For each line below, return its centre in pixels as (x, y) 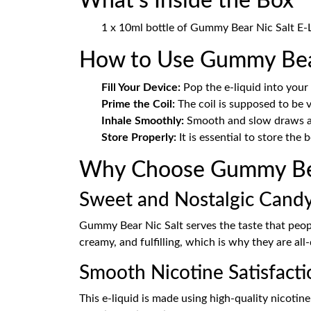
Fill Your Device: (141, 87)
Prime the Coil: (138, 104)
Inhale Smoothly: (143, 121)
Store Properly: (139, 137)
